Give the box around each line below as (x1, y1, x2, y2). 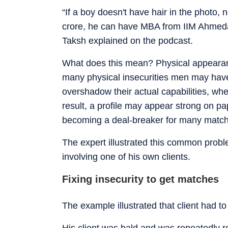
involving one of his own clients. (62, 151, 190, 162)
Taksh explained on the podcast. (62, 35, 193, 46)
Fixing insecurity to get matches (62, 173, 219, 185)
